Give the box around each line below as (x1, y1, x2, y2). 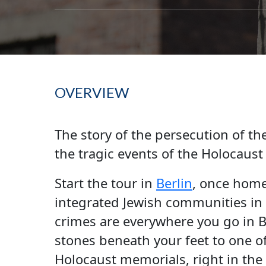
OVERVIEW (54, 84, 129, 102)
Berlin (156, 174, 192, 192)
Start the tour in (54, 174, 156, 192)
